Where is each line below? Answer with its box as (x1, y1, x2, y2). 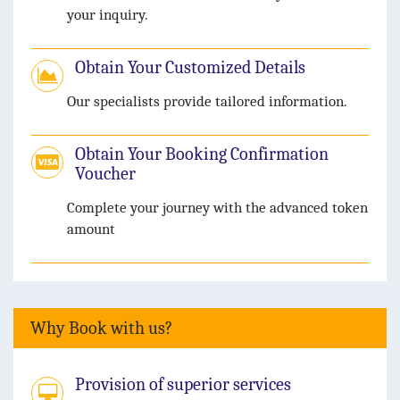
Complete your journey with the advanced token (67, 199, 368, 217)
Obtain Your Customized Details (75, 57, 305, 79)
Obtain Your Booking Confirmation (75, 144, 329, 165)
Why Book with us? (30, 318, 172, 339)
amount (67, 221, 115, 238)
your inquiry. (67, 6, 148, 24)
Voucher (75, 163, 136, 185)
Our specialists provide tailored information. (67, 93, 347, 111)
